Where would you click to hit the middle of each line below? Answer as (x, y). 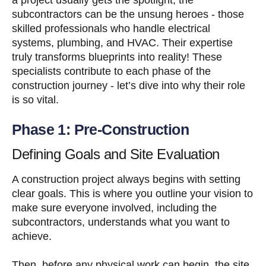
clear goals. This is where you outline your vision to (132, 193)
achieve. (32, 236)
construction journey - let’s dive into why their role (129, 85)
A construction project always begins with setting (126, 179)
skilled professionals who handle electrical (111, 28)
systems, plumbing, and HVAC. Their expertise (122, 42)
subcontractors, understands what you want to (121, 222)
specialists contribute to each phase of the (111, 71)
